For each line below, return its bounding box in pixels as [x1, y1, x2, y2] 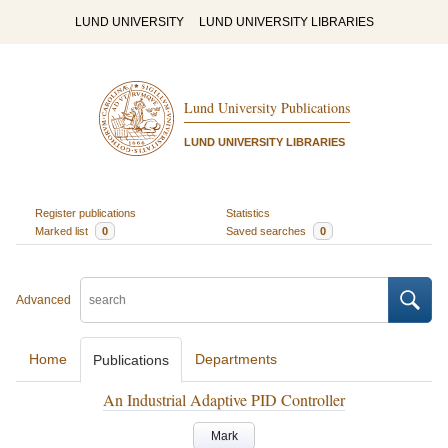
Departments [195, 351, 277, 367]
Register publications [34, 206, 136, 219]
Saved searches [226, 224, 309, 237]
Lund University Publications [183, 98, 350, 118]
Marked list [34, 224, 91, 237]
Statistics [226, 206, 270, 219]
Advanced [16, 293, 71, 307]
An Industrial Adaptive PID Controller [103, 389, 345, 410]
